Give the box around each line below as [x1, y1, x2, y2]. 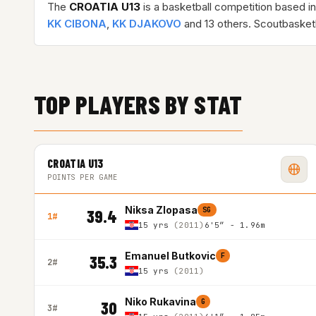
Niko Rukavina [125, 296, 196, 308]
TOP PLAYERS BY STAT [34, 89, 243, 119]
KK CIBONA [47, 17, 107, 30]
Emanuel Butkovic [125, 250, 216, 262]
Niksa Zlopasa [125, 204, 197, 216]
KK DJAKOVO [112, 17, 181, 30]
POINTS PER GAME [47, 172, 118, 182]
